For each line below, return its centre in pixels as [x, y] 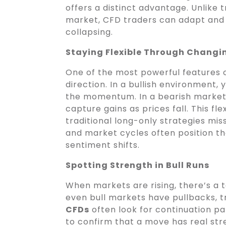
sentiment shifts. [103, 145]
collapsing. [89, 32]
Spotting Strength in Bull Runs [137, 165]
